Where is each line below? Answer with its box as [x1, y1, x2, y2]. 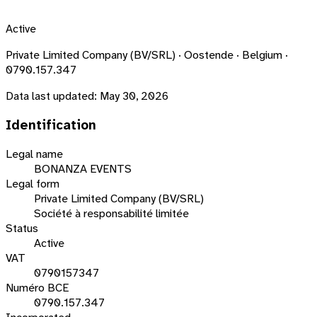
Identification [6, 116, 96, 134]
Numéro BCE [6, 280, 69, 296]
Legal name [6, 146, 63, 162]
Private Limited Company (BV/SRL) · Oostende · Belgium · [6, 47, 288, 62]
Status [6, 221, 38, 236]
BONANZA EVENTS [34, 161, 132, 177]
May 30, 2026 [100, 88, 168, 103]
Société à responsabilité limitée [34, 206, 189, 221]
